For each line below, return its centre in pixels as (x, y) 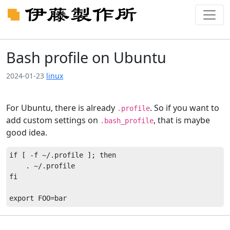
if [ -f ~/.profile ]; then (63, 155)
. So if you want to (185, 108)
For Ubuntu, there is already (62, 108)
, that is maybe (182, 120)
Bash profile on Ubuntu (86, 57)
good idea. (27, 132)
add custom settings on (53, 120)
